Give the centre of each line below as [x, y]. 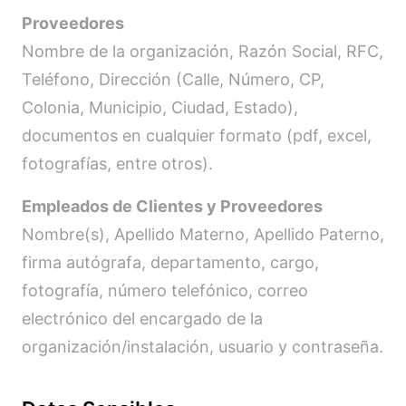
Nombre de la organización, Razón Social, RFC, [203, 51]
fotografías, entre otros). [117, 164]
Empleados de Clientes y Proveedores [172, 206]
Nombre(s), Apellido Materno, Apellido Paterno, [203, 234]
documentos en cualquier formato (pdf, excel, [197, 135]
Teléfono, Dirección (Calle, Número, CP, [173, 79]
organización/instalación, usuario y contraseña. [203, 347]
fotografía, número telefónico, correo [165, 290]
